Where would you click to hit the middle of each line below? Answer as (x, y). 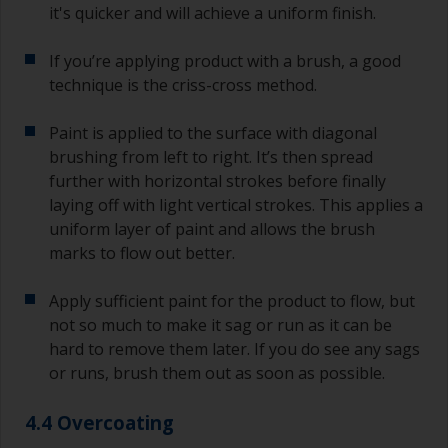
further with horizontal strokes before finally (217, 180)
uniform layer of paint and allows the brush (212, 228)
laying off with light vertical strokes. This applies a (236, 204)
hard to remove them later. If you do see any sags (234, 348)
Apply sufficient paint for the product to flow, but (232, 300)
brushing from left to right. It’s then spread (211, 156)
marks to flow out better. (142, 252)
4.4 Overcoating (99, 422)
